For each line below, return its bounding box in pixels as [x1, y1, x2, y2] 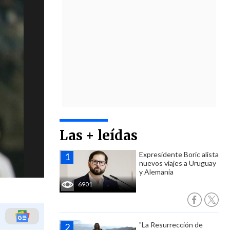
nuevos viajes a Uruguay [139, 159, 216, 167]
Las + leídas [60, 127, 138, 144]
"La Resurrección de [139, 220, 203, 229]
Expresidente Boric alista [139, 150, 219, 159]
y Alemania [139, 167, 174, 176]
